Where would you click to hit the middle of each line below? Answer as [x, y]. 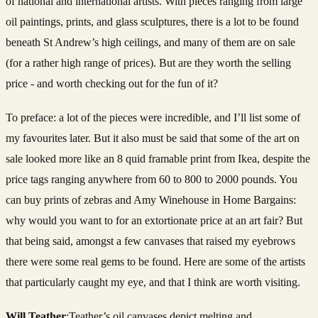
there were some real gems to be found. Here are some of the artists [155, 261]
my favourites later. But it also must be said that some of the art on [153, 138]
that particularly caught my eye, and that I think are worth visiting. [153, 282]
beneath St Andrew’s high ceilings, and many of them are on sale [150, 42]
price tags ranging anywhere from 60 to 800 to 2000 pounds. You [152, 179]
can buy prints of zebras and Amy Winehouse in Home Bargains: [151, 199]
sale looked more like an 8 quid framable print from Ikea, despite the [158, 158]
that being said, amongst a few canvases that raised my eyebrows [150, 241]
